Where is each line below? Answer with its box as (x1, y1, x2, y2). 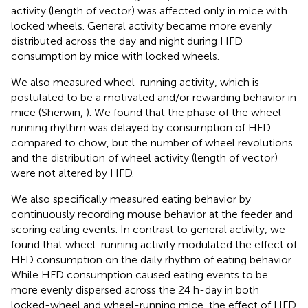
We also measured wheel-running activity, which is (11, 75, 259, 89)
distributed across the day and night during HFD (11, 34, 243, 47)
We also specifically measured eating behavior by (11, 192, 251, 206)
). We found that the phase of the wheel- (86, 105, 287, 119)
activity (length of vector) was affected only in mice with (11, 3, 287, 17)
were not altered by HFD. (11, 166, 134, 179)
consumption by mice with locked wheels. (11, 49, 219, 63)
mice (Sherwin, (11, 105, 86, 119)
